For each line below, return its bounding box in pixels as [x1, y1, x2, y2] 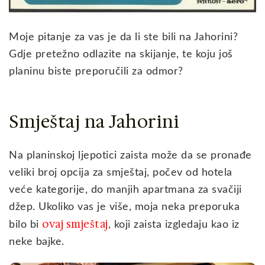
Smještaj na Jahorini [9, 109, 179, 134]
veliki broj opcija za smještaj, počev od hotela [9, 167, 232, 178]
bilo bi [9, 219, 42, 230]
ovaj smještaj [42, 216, 108, 231]
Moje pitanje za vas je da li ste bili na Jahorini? [9, 31, 238, 43]
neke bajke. [9, 236, 64, 247]
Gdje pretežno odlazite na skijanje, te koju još [9, 49, 233, 60]
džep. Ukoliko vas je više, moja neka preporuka [9, 201, 240, 212]
